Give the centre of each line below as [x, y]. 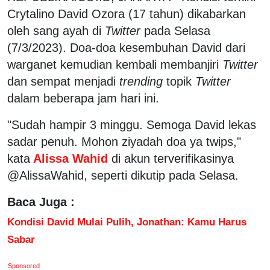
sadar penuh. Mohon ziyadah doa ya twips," [124, 141]
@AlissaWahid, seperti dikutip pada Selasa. [123, 175]
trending [141, 81]
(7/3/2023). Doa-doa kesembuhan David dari [126, 47]
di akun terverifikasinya [173, 158]
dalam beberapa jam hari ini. [83, 98]
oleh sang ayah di [56, 30]
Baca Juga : [41, 202]
